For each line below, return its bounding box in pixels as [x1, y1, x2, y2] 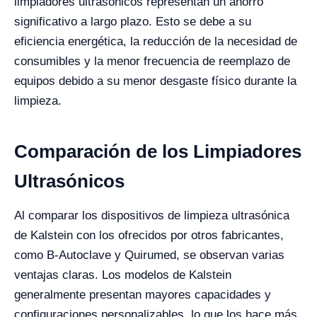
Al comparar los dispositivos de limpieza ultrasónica [14, 209, 289, 222]
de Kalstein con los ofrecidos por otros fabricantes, [14, 229, 284, 242]
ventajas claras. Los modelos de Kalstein [14, 268, 231, 282]
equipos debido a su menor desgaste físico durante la [14, 74, 296, 88]
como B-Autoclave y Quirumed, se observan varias [14, 248, 284, 262]
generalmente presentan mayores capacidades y [14, 288, 271, 301]
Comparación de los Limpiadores [14, 141, 301, 162]
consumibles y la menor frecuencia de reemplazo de [14, 54, 290, 68]
